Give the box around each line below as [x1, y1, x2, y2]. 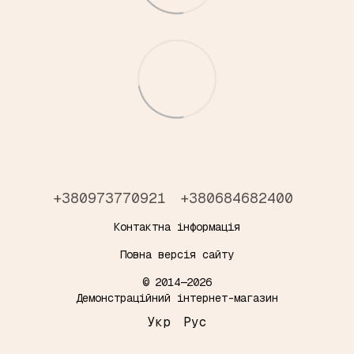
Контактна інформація [114, 219, 240, 234]
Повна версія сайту [120, 247, 234, 262]
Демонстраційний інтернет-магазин [76, 290, 278, 305]
